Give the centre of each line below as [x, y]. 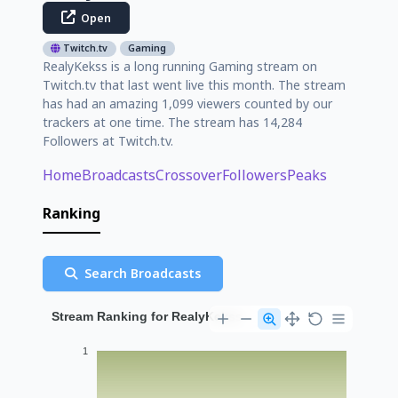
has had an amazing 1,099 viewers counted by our [187, 103]
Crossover [189, 175]
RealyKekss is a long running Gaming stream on [180, 66]
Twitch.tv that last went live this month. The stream [194, 84]
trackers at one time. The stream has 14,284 [172, 122]
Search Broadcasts [141, 273]
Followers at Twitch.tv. [108, 140]
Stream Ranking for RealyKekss [147, 316]
